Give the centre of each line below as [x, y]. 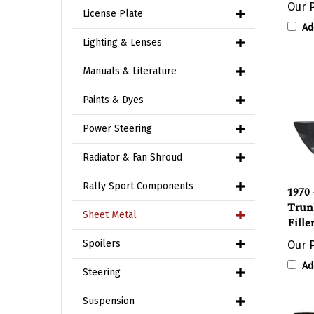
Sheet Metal [110, 215]
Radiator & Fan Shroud [132, 157]
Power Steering [117, 129]
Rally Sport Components [138, 186]
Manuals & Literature [130, 71]
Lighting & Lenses [122, 42]
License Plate [113, 14]
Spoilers [102, 244]
